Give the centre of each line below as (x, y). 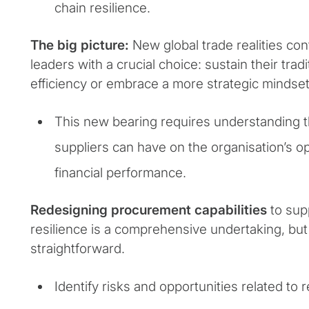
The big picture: (81, 46)
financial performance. (120, 173)
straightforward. (78, 249)
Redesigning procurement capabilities (149, 210)
